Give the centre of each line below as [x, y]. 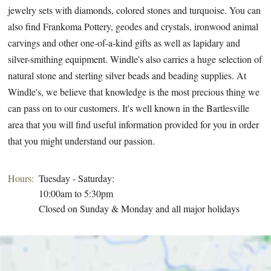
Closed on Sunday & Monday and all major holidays [139, 208]
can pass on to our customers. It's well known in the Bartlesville [129, 108]
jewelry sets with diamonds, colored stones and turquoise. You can [135, 10]
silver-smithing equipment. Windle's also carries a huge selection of [135, 59]
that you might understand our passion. [82, 141]
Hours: [21, 178]
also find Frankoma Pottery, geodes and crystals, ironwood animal [133, 27]
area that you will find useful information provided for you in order [134, 125]
